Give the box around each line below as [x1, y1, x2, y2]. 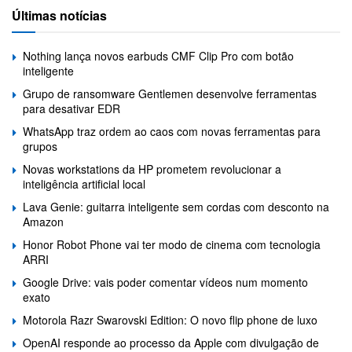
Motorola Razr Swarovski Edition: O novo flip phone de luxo [23, 311, 317, 328]
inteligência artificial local [23, 175, 145, 192]
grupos [23, 137, 57, 154]
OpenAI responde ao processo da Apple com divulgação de [23, 334, 319, 350]
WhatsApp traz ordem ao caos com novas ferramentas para [23, 123, 321, 139]
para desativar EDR [23, 100, 120, 116]
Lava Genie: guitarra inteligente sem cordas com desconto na [23, 198, 329, 214]
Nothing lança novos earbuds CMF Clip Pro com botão [23, 47, 294, 64]
